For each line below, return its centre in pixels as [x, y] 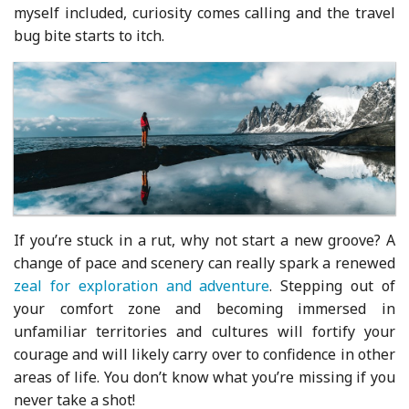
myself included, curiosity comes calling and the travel [204, 12]
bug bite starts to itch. [89, 35]
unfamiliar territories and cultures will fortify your [204, 331]
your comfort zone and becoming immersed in [204, 308]
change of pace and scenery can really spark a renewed [204, 262]
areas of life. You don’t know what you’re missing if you [204, 377]
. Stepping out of [332, 285]
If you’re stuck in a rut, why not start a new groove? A [204, 240]
